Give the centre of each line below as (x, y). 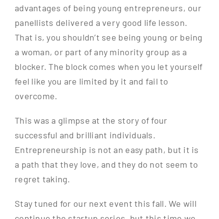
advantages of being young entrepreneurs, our (108, 8)
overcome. (36, 96)
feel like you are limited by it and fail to (91, 81)
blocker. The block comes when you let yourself (109, 67)
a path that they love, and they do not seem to (106, 164)
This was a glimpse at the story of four (91, 120)
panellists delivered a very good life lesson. (101, 23)
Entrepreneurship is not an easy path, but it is (107, 150)
